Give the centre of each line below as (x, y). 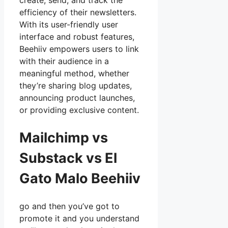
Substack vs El (68, 158)
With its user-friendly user (69, 25)
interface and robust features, (77, 37)
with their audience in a (64, 61)
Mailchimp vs (64, 137)
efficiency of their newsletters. (78, 12)
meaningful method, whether (74, 74)
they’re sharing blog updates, (76, 86)
